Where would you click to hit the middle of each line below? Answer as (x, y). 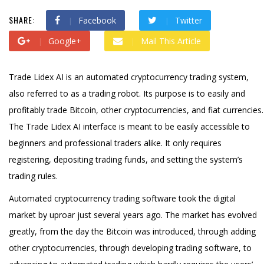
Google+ (65, 41)
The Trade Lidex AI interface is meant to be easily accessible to (129, 126)
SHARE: (22, 19)
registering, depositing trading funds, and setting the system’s (126, 159)
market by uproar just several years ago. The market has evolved (133, 214)
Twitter (189, 20)
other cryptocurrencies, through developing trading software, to (130, 247)
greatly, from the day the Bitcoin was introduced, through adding (132, 231)
